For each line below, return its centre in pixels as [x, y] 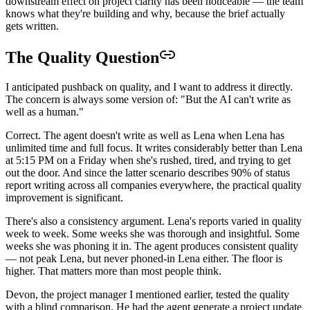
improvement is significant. [64, 197]
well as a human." [45, 111]
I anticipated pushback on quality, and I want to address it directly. [149, 86]
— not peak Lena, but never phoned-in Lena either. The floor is [144, 258]
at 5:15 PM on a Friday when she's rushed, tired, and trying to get [148, 160]
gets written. [32, 26]
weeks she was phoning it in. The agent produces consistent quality [152, 246]
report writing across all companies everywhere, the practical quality [154, 185]
